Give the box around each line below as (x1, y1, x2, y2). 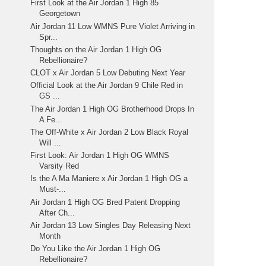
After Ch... (39, 208, 75, 217)
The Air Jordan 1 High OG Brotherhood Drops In (30, 104, 195, 113)
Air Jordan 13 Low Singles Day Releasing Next (30, 220, 191, 230)
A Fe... (39, 115, 63, 124)
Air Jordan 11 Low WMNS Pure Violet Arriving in (30, 21, 195, 31)
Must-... (39, 185, 66, 194)
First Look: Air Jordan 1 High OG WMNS (30, 151, 170, 160)
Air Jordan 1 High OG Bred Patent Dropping (30, 197, 180, 207)
